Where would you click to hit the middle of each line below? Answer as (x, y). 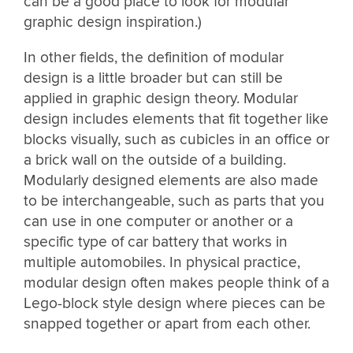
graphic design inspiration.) (113, 22)
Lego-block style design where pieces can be (175, 303)
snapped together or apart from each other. (167, 323)
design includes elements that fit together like (176, 119)
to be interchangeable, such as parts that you (174, 201)
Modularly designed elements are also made (171, 180)
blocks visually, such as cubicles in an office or (176, 139)
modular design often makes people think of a (176, 282)
